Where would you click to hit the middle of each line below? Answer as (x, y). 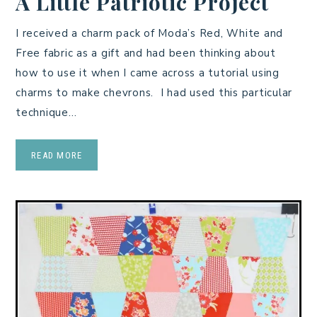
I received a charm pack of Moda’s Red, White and (149, 33)
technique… (46, 112)
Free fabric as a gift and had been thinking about (146, 53)
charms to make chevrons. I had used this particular (154, 92)
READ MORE (57, 155)
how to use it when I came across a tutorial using (148, 73)
